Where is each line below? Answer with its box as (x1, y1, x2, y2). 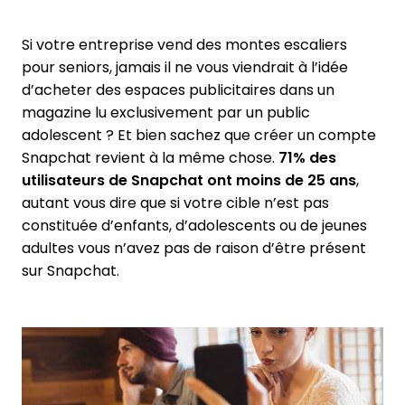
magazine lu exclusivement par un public (22, 102, 310, 124)
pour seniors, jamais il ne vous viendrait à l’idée (22, 57, 348, 79)
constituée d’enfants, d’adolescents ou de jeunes (22, 215, 367, 237)
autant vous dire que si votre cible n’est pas (22, 193, 329, 214)
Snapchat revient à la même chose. (22, 147, 278, 169)
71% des (278, 147, 336, 169)
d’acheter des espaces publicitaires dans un (22, 80, 334, 101)
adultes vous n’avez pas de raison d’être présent (22, 238, 366, 259)
